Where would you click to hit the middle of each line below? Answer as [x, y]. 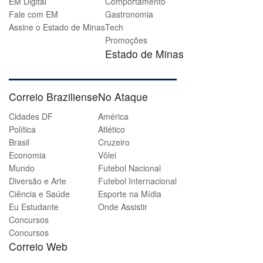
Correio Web [38, 246]
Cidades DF [31, 116]
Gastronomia [129, 14]
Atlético [112, 129]
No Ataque [123, 97]
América [113, 116]
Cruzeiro [114, 142]
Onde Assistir [123, 206]
